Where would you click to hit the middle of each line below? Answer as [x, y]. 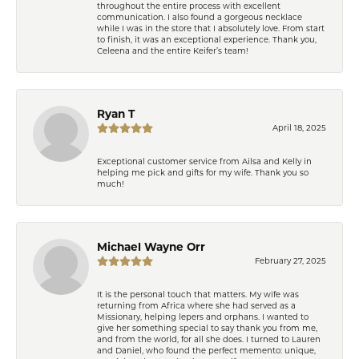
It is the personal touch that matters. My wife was [198, 294]
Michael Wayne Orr [151, 246]
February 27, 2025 [290, 260]
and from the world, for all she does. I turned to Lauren [209, 339]
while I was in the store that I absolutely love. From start [211, 28]
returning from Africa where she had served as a [196, 305]
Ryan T [116, 113]
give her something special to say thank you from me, [207, 327]
